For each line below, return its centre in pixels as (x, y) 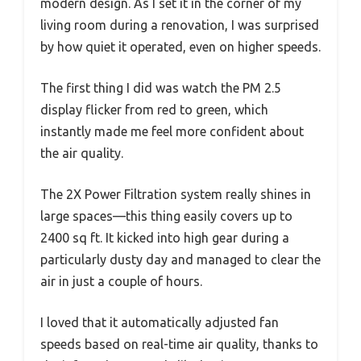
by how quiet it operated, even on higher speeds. (180, 47)
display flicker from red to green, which (154, 110)
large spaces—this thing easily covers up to (166, 216)
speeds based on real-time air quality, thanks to (179, 344)
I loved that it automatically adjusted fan (160, 323)
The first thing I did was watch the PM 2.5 (161, 88)
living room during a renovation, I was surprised (180, 25)
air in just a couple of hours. (121, 282)
